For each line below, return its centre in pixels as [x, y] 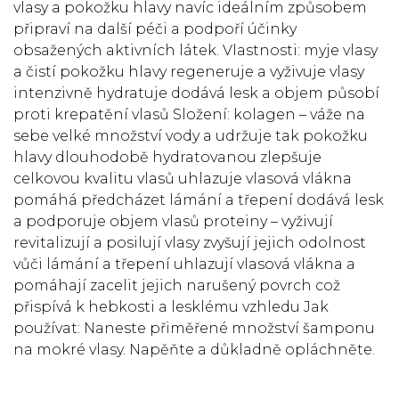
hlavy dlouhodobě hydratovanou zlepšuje [167, 157]
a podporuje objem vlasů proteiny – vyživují [173, 221]
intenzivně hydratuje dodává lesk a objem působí [196, 93]
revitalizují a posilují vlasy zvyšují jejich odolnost [190, 243]
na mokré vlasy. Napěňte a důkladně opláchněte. [194, 350]
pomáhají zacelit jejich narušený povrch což [177, 285]
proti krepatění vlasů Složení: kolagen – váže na [189, 114]
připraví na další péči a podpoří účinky [155, 29]
